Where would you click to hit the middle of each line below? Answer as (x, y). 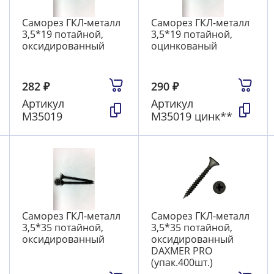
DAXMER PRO (181, 251)
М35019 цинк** (191, 117)
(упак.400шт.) (182, 263)
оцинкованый (184, 46)
